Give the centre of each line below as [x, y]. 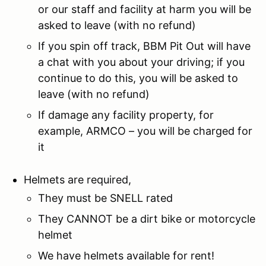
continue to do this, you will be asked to [138, 78]
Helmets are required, [77, 179]
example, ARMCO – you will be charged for [145, 131]
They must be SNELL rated [105, 198]
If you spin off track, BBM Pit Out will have [144, 46]
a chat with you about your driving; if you [141, 62]
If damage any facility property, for [126, 115]
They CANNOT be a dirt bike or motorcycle [147, 218]
